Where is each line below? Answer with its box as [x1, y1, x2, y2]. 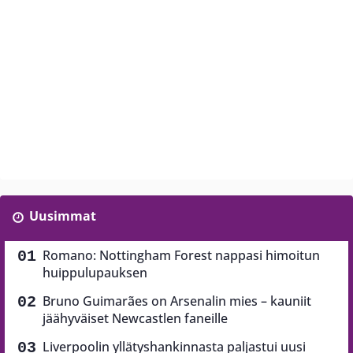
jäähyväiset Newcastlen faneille [43, 310, 228, 327]
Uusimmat [28, 207, 96, 225]
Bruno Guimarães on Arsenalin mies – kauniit [43, 292, 311, 310]
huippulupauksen [43, 264, 147, 281]
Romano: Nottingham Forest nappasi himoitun [43, 247, 320, 264]
